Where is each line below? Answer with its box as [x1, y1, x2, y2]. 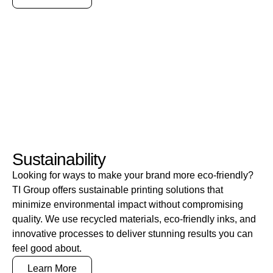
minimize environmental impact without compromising [12, 199, 243, 210]
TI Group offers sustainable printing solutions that [12, 185, 223, 196]
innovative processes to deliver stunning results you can [12, 229, 253, 239]
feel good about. [12, 243, 82, 254]
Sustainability [12, 150, 105, 169]
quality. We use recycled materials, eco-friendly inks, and [12, 214, 256, 225]
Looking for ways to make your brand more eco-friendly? [12, 170, 253, 181]
